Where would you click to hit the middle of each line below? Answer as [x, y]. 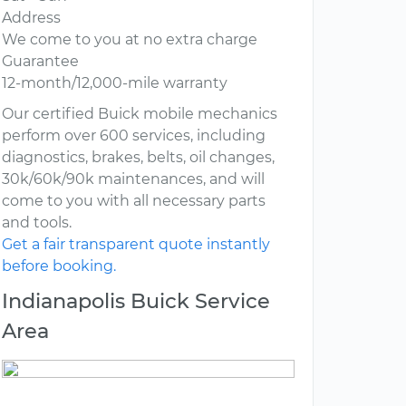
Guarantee [40, 62]
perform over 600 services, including [134, 136]
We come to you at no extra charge [130, 40]
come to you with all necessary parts [134, 201]
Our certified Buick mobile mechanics [140, 114]
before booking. [59, 266]
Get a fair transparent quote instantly [136, 245]
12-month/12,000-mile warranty [115, 83]
